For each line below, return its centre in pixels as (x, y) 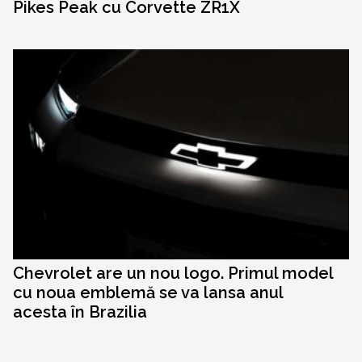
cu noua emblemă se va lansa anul (148, 293)
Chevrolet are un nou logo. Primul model (173, 274)
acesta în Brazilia (80, 312)
